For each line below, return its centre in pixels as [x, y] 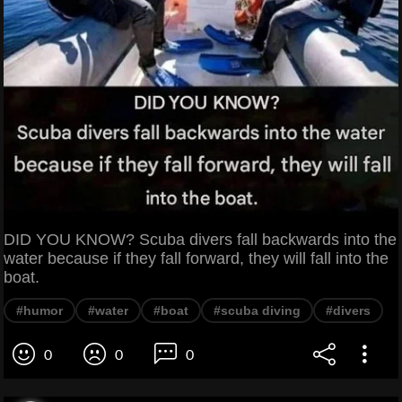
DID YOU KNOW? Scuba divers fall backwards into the [200, 239]
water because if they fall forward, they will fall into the [196, 258]
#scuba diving [257, 310]
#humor [39, 310]
